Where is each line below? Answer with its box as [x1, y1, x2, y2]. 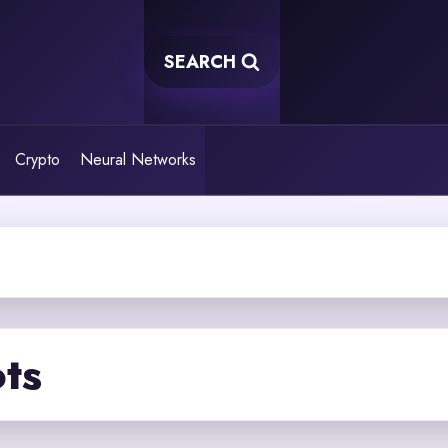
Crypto [15, 148, 61, 172]
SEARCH [164, 49, 237, 75]
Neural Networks [79, 148, 196, 172]
